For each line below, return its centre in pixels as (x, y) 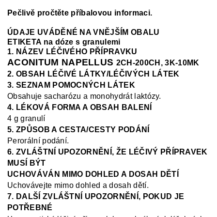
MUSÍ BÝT (27, 163)
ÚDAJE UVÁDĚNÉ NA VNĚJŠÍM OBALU (84, 32)
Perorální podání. (38, 140)
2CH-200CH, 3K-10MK (158, 62)
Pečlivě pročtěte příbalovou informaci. (80, 13)
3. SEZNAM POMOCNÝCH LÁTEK (71, 85)
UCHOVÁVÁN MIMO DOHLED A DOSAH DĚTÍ (93, 174)
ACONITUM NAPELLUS (62, 62)
